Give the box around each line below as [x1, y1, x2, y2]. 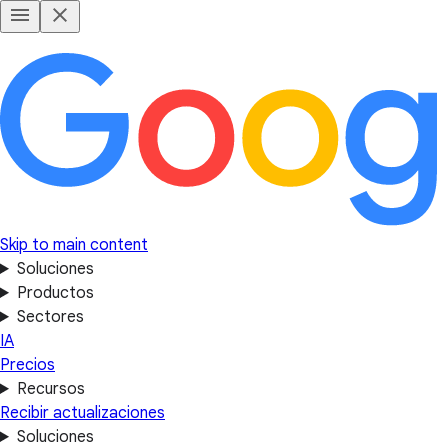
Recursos [16, 379, 85, 399]
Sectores [16, 307, 84, 327]
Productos [16, 283, 94, 303]
